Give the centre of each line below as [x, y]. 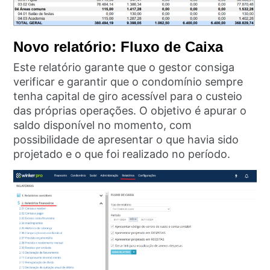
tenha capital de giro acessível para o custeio [128, 96]
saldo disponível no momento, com [103, 125]
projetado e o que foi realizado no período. [122, 154]
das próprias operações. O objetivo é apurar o [130, 110]
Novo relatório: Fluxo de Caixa [118, 46]
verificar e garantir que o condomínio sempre [128, 81]
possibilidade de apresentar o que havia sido [126, 139]
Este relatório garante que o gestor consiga [124, 67]
